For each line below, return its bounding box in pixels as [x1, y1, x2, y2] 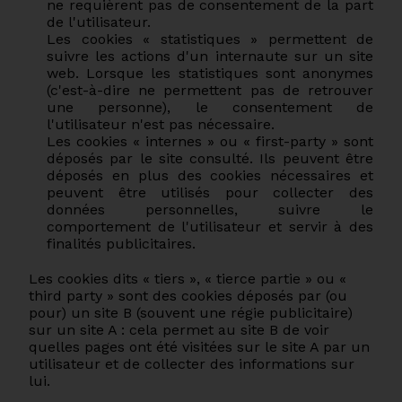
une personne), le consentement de [47, 99, 373, 116]
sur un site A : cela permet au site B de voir [29, 321, 329, 338]
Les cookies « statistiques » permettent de [47, 31, 373, 48]
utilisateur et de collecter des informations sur [29, 355, 354, 372]
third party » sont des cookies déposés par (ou [29, 287, 347, 304]
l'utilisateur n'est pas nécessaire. [47, 116, 275, 133]
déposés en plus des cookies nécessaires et [47, 167, 373, 184]
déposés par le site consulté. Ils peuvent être [47, 150, 373, 167]
